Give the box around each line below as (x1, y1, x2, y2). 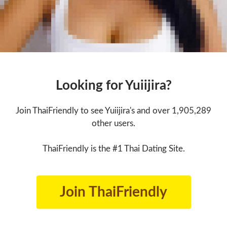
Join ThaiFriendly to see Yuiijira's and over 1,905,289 (16, 106, 211, 116)
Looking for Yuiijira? (55, 79, 172, 93)
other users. (92, 119, 135, 128)
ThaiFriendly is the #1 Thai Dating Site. (42, 144, 185, 154)
